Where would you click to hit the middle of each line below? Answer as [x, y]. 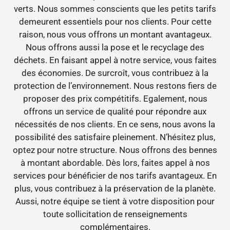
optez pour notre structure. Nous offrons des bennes [115, 150]
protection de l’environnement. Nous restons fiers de [115, 86]
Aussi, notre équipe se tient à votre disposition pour [115, 202]
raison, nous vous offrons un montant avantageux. [115, 35]
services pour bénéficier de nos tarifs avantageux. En [115, 176]
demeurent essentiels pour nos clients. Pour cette [115, 22]
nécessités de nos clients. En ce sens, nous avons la [115, 124]
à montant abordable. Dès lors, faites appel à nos [115, 163]
